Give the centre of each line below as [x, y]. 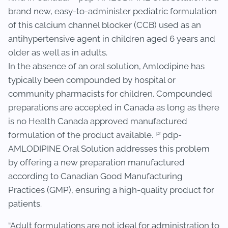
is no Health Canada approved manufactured [98, 121]
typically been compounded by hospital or [92, 80]
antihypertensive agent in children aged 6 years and [112, 39]
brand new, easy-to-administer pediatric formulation [112, 11]
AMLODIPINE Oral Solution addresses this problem [109, 149]
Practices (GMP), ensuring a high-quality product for [111, 190]
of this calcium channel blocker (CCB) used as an [105, 25]
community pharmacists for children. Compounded [110, 94]
